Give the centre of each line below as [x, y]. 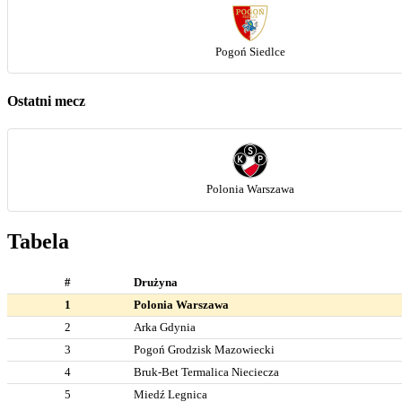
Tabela [38, 241]
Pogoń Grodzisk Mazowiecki [204, 349]
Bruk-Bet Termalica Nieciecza [206, 371]
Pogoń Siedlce [250, 51]
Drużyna [156, 282]
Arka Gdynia [165, 327]
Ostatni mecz [46, 100]
